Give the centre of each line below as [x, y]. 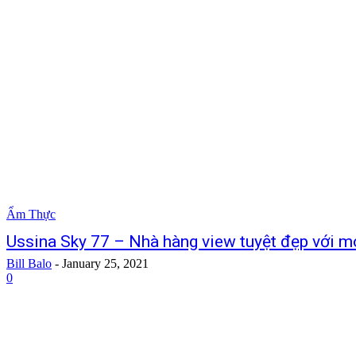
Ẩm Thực [31, 215]
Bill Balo [29, 264]
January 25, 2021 [105, 264]
